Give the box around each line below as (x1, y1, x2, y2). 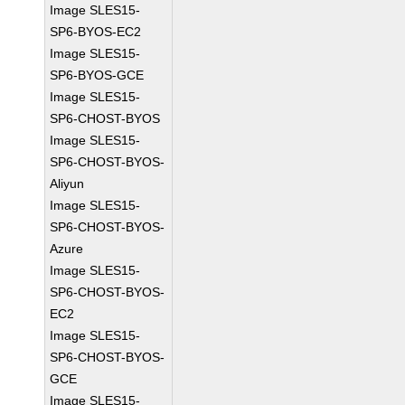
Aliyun (50, 176, 85, 191)
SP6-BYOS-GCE (50, 68, 145, 82)
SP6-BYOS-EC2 (50, 24, 142, 39)
